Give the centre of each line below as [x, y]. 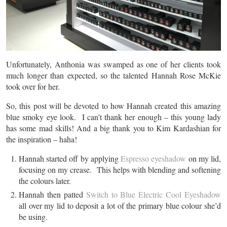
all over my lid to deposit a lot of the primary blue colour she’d [120, 206]
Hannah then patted [52, 195]
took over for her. [33, 87]
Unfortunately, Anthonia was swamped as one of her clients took [113, 64]
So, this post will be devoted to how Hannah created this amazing [113, 106]
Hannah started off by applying [70, 159]
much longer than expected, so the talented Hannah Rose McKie [113, 75]
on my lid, [204, 159]
